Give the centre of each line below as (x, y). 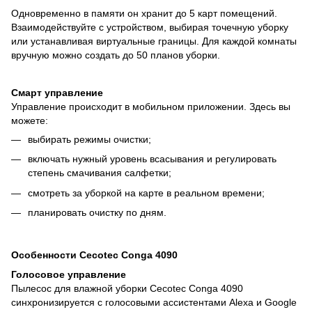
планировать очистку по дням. (97, 213)
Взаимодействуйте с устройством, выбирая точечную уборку (150, 27)
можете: (30, 120)
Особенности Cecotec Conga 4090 (94, 255)
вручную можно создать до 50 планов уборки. (116, 55)
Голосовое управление (69, 275)
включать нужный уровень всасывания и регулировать (152, 159)
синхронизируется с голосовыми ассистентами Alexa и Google (154, 303)
